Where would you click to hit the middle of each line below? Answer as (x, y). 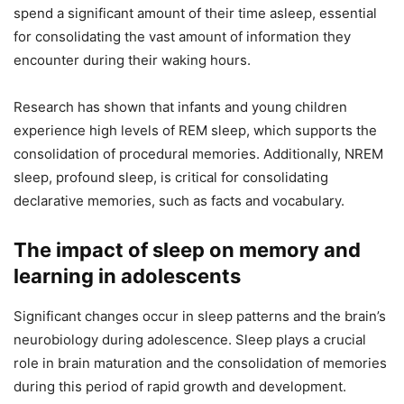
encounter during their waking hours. (132, 60)
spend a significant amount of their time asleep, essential (195, 14)
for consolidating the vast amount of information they (182, 37)
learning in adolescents (127, 276)
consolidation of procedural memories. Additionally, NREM (198, 154)
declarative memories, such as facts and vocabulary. (179, 201)
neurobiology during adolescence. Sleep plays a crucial (190, 340)
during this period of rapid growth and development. (180, 387)
